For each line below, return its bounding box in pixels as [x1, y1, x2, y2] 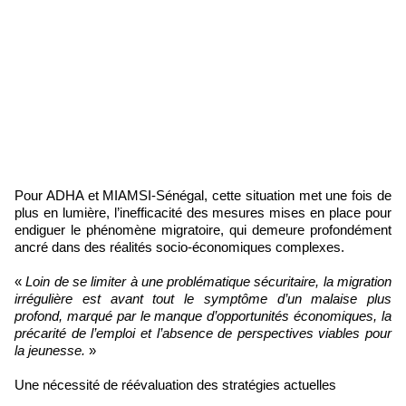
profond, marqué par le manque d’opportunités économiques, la [14, 307, 391, 324]
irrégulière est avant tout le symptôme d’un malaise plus [14, 290, 391, 306]
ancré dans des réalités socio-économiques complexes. [14, 238, 344, 255]
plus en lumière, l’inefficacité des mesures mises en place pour [14, 204, 391, 220]
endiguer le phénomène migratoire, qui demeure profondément [14, 221, 391, 237]
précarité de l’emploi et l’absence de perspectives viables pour [14, 324, 391, 341]
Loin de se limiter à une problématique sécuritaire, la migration [25, 273, 392, 289]
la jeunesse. [14, 342, 85, 358]
